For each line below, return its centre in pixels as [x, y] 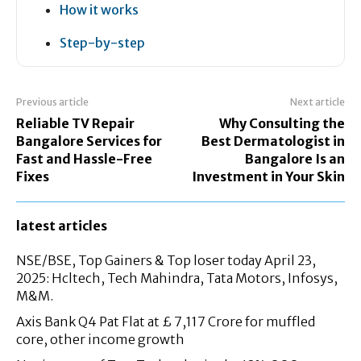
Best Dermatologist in [273, 141]
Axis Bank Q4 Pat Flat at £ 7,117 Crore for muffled [166, 321]
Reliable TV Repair [75, 123]
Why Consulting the [282, 123]
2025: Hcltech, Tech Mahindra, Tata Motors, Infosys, [177, 278]
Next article [317, 102]
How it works [99, 10]
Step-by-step [102, 42]
